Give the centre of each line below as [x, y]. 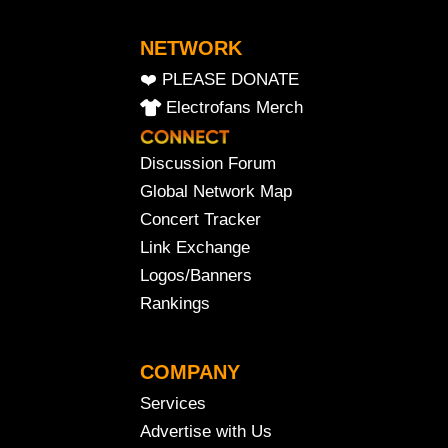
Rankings [175, 303]
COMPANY [190, 371]
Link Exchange [195, 247]
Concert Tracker [200, 219]
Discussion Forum [208, 163]
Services [173, 403]
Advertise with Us [206, 431]
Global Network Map [216, 191]
